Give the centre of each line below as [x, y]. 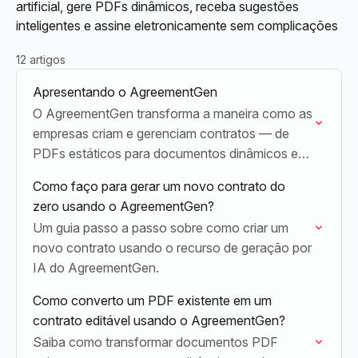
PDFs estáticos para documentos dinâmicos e [165, 153]
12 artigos [41, 60]
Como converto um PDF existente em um [152, 300]
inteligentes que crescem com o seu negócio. [163, 173]
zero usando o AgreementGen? [123, 206]
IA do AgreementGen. [96, 268]
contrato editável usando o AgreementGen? [159, 320]
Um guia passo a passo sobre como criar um [161, 228]
